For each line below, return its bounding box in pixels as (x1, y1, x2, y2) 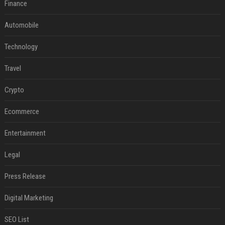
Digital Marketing (4, 193, 53, 202)
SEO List (4, 215, 29, 224)
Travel (4, 64, 21, 73)
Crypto (4, 85, 24, 94)
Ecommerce (4, 107, 39, 116)
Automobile (4, 21, 39, 30)
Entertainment (4, 129, 46, 138)
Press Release (4, 172, 46, 181)
